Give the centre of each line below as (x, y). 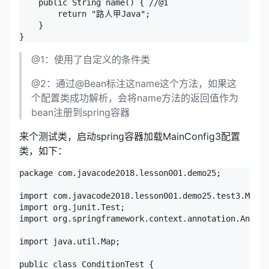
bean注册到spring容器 (80, 113)
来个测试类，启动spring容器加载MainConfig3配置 (130, 137)
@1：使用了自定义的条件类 (91, 60)
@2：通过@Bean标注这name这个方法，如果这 (134, 84)
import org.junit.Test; (72, 207)
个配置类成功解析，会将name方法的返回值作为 (135, 98)
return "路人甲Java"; (85, 14)
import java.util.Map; (70, 242)
